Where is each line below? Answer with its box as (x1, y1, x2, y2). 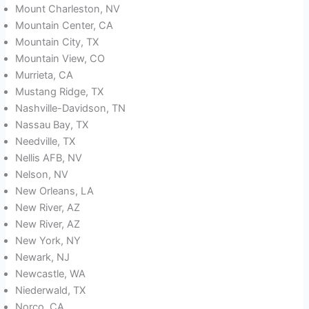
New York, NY (15, 235, 81, 248)
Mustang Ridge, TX (15, 86, 104, 99)
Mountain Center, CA (15, 19, 114, 32)
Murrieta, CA (15, 69, 74, 82)
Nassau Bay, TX (15, 119, 89, 132)
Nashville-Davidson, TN (15, 102, 126, 115)
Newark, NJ (15, 251, 70, 264)
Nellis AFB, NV (15, 152, 83, 165)
